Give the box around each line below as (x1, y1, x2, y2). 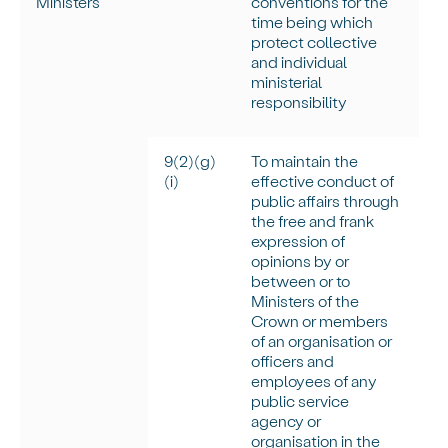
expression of (251, 231, 346, 251)
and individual (251, 52, 348, 72)
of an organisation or (251, 331, 393, 351)
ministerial (251, 72, 323, 92)
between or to (251, 271, 351, 291)
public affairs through (251, 191, 400, 211)
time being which (251, 12, 374, 32)
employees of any (251, 371, 378, 391)
